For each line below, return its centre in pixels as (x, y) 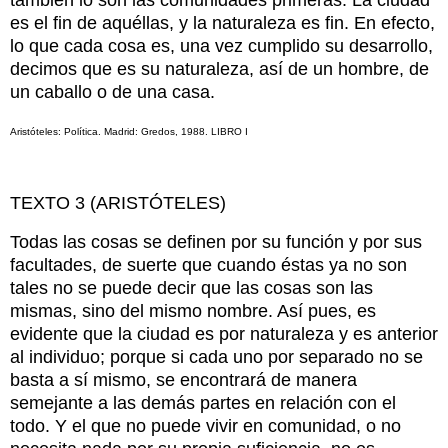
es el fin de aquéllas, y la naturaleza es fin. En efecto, (222, 23)
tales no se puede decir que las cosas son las (191, 287)
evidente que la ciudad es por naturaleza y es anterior (224, 333)
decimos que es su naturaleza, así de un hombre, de (219, 69)
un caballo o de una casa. (115, 92)
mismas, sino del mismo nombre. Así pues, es (193, 310)
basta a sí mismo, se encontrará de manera (183, 379)
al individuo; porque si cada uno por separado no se (216, 356)
